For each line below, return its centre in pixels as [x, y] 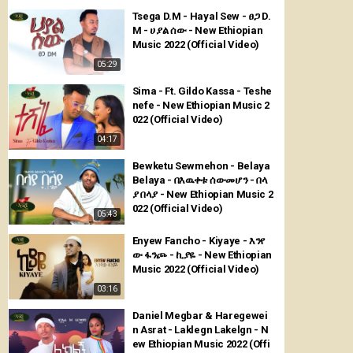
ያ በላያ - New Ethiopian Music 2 [203, 194]
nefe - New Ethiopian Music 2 [201, 106]
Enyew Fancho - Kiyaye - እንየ [198, 240]
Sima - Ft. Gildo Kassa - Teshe [202, 91]
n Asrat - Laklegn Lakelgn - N [200, 329]
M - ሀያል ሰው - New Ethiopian [197, 31]
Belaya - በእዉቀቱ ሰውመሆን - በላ [200, 180]
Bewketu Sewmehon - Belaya [201, 165]
